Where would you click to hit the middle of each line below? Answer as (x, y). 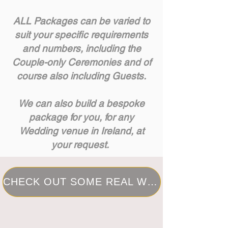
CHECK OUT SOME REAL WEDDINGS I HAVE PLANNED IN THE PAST (152, 182)
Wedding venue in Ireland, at (81, 131)
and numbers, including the (81, 48)
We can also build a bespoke (81, 103)
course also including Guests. (81, 76)
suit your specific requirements (81, 35)
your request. (81, 145)
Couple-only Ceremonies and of (81, 62)
